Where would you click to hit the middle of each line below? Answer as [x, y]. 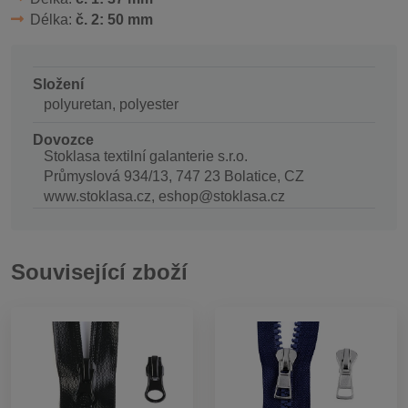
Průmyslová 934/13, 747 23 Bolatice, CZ [174, 176]
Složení [58, 84]
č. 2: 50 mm [114, 19]
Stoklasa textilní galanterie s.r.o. [146, 156]
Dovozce [63, 139]
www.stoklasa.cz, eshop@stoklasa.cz [164, 196]
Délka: [52, 19]
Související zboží [99, 272]
